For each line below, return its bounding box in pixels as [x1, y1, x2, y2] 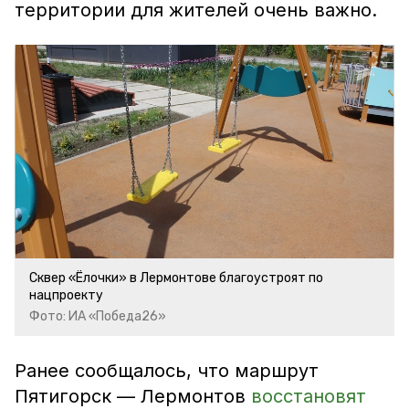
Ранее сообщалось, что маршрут [15, 360, 319, 382]
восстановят [251, 385, 366, 407]
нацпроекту [29, 288, 103, 303]
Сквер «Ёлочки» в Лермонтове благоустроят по [29, 270, 323, 286]
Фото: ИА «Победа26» [29, 309, 166, 324]
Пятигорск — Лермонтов [15, 385, 251, 407]
